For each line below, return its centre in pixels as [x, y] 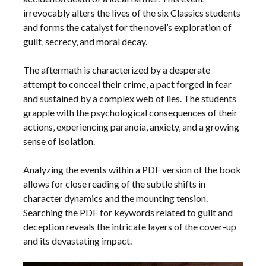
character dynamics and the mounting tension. [116, 198]
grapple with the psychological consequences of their [131, 112]
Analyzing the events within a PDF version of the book [132, 169]
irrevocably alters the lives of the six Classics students [132, 12]
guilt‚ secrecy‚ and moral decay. [85, 41]
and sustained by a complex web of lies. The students [130, 98]
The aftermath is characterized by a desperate [117, 69]
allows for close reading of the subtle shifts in [115, 183]
